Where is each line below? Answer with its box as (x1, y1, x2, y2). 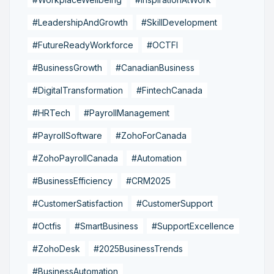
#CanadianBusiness (116, 62, 194, 73)
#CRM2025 (126, 175, 171, 186)
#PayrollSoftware (32, 130, 102, 141)
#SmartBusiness (75, 220, 138, 231)
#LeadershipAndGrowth (32, 17, 128, 28)
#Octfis (32, 220, 61, 231)
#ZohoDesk (32, 243, 80, 254)
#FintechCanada (136, 84, 202, 95)
